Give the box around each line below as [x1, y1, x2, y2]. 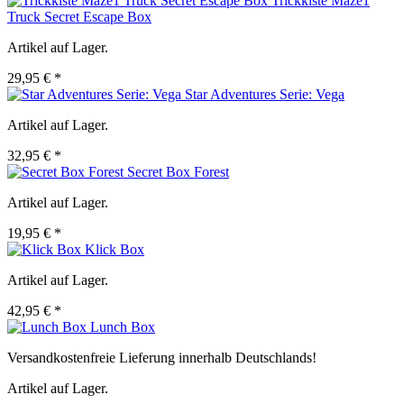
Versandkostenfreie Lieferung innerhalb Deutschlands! [7, 350, 317, 366]
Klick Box [85, 242, 144, 258]
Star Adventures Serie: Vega [185, 87, 344, 103]
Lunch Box [90, 319, 155, 335]
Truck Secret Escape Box [7, 9, 151, 25]
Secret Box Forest [127, 164, 229, 180]
